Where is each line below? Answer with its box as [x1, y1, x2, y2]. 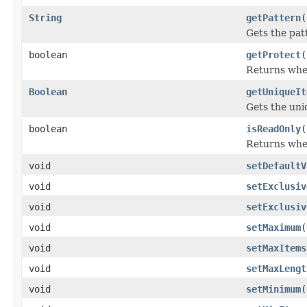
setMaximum [246, 221, 301, 233]
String [29, 12, 62, 23]
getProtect [246, 49, 301, 60]
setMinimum [246, 283, 301, 295]
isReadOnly [246, 123, 301, 134]
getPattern [246, 12, 301, 23]
